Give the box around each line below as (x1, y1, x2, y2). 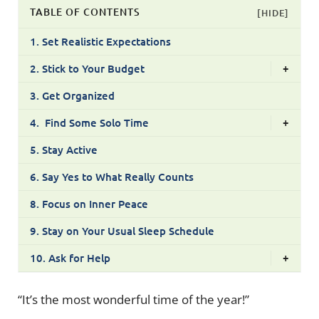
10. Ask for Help (29, 250, 110, 265)
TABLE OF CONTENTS (29, 5, 140, 19)
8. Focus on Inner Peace (29, 196, 148, 211)
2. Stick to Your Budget (29, 61, 145, 75)
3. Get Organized (29, 88, 115, 103)
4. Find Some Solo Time (29, 115, 149, 130)
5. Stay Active (29, 142, 100, 157)
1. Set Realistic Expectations (29, 33, 171, 48)
